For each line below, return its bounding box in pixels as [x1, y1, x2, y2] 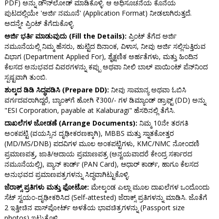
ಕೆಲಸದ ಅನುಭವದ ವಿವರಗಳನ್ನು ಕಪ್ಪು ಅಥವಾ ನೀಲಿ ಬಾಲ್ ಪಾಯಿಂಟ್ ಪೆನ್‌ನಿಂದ [4, 62, 208, 72]
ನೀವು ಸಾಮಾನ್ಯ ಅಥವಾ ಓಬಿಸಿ [109, 85, 186, 95]
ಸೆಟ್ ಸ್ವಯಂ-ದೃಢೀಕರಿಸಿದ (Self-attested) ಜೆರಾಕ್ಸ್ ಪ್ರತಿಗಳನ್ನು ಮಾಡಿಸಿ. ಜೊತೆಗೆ [4, 193, 207, 202]
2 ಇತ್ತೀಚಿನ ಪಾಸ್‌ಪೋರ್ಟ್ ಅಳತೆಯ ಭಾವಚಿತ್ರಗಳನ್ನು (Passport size [4, 203, 185, 213]
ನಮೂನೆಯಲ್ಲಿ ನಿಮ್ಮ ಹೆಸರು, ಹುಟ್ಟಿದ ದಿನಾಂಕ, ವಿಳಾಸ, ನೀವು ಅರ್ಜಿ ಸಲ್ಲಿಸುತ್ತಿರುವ [4, 42, 206, 51]
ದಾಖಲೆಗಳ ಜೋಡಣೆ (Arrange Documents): [4, 118, 137, 128]
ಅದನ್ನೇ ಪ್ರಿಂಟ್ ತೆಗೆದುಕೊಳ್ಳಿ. [4, 19, 74, 28]
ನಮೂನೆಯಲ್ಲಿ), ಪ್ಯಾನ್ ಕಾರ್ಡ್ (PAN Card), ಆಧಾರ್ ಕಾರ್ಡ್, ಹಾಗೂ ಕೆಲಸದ [4, 159, 198, 169]
